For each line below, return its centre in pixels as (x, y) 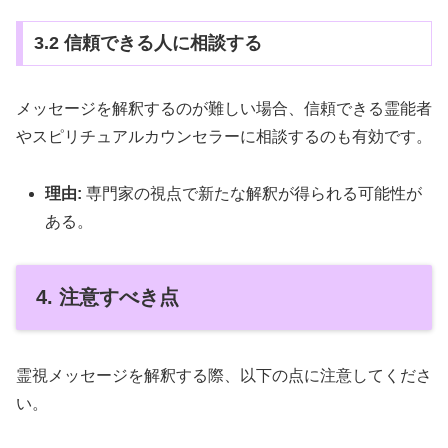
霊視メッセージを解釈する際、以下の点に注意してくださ (224, 376)
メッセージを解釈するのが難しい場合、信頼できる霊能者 (224, 109)
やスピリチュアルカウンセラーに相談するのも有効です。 (224, 137)
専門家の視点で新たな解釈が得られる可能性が (252, 194)
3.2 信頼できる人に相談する (147, 43)
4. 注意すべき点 (107, 296)
